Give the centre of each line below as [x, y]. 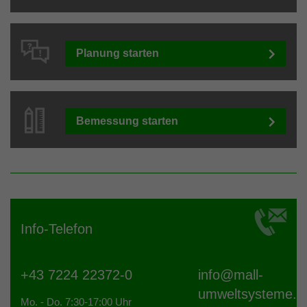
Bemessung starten [127, 121]
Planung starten [118, 53]
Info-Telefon [57, 229]
